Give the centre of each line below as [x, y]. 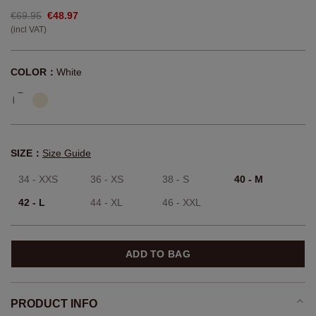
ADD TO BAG [158, 254]
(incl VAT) [29, 30]
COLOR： [34, 72]
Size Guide [67, 153]
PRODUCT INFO [54, 304]
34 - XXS [38, 180]
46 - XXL [182, 203]
